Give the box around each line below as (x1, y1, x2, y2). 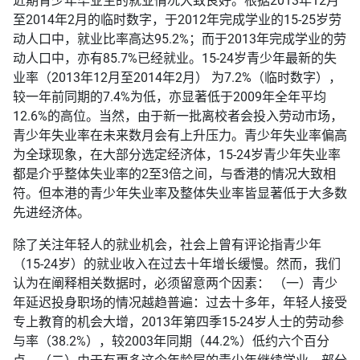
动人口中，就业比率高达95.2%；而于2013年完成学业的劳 (13, 31, 346, 47)
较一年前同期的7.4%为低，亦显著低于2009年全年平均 (13, 89, 326, 105)
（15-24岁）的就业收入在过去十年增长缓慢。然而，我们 (13, 256, 341, 272)
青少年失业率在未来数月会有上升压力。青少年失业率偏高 (13, 128, 347, 144)
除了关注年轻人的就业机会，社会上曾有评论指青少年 (13, 237, 321, 253)
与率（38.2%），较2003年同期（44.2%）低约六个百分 (13, 333, 329, 350)
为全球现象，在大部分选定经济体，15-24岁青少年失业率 (13, 147, 341, 163)
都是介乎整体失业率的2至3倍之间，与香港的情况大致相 (13, 166, 336, 182)
